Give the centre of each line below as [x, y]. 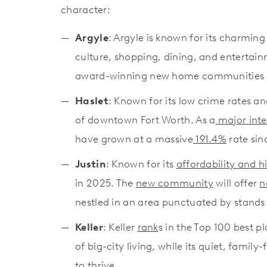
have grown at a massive [134, 139]
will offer [236, 183]
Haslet [92, 100]
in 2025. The [105, 183]
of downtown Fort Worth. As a [145, 119]
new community [174, 183]
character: [86, 9]
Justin [91, 164]
